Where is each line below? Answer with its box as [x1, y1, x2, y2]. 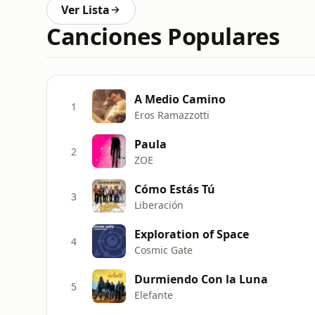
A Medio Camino [134, 91, 226, 107]
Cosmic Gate [134, 243, 193, 257]
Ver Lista [61, 2, 110, 18]
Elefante [134, 288, 173, 302]
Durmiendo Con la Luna [134, 271, 268, 287]
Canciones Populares [46, 20, 280, 52]
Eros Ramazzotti [134, 108, 210, 122]
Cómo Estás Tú [134, 181, 215, 197]
